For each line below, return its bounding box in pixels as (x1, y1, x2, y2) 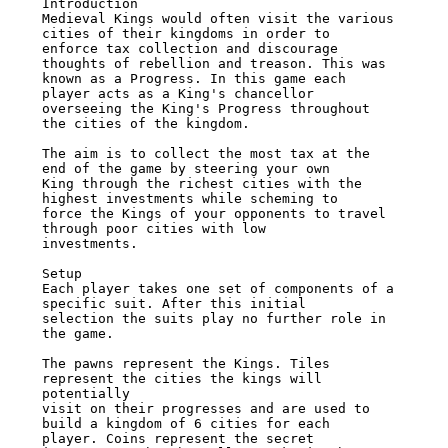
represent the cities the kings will (41, 371, 322, 387)
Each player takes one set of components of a (41, 281, 394, 297)
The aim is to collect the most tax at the (41, 146, 370, 162)
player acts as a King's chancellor (41, 86, 322, 102)
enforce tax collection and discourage (41, 41, 338, 57)
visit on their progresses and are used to (41, 401, 370, 417)
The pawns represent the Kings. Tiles (41, 356, 330, 372)
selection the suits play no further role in (41, 311, 386, 327)
